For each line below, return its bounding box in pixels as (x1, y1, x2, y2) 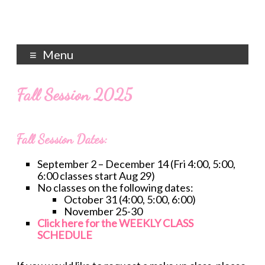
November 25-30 (64, 205, 143, 218)
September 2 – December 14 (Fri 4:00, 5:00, (37, 157, 236, 170)
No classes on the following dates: (37, 181, 194, 194)
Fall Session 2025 (17, 85, 133, 105)
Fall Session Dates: (17, 131, 108, 147)
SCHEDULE (37, 228, 93, 241)
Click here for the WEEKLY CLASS (37, 216, 194, 230)
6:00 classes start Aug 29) (37, 169, 156, 182)
